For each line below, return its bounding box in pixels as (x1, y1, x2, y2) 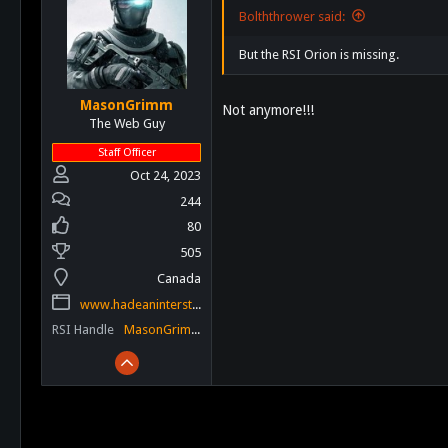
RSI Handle (52, 322, 114, 338)
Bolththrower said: (239, 8, 345, 24)
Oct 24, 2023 (130, 167, 201, 183)
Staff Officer (97, 145, 156, 159)
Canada (157, 270, 201, 286)
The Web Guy (88, 115, 165, 131)
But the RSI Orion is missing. (239, 46, 399, 62)
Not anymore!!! (222, 101, 314, 118)
